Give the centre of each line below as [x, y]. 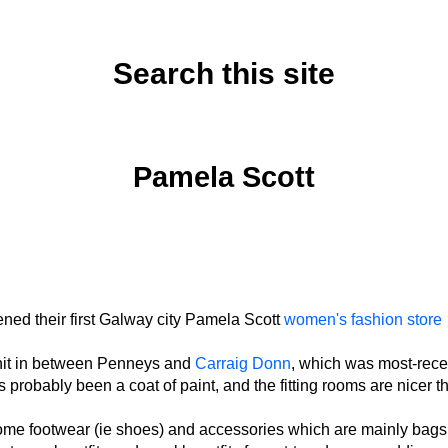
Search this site [224, 73]
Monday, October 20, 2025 [224, 129]
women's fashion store [362, 319]
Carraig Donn [242, 363]
